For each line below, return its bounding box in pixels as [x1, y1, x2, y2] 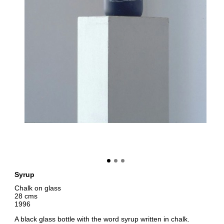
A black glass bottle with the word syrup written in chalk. [14, 214, 189, 223]
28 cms [14, 191, 37, 200]
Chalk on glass [14, 183, 61, 192]
